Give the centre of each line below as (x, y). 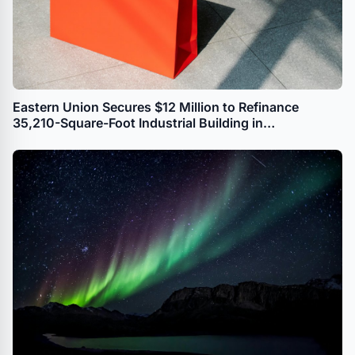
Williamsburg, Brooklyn (83, 139)
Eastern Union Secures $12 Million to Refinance (156, 107)
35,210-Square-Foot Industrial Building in (138, 123)
